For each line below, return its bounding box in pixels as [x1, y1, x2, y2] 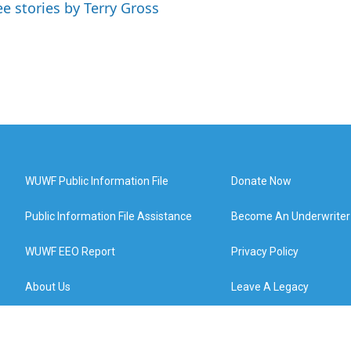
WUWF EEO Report [25, 245, 115, 258]
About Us [25, 280, 71, 293]
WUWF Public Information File [25, 175, 168, 187]
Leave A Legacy [231, 280, 309, 293]
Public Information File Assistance [25, 210, 192, 223]
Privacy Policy [231, 245, 299, 258]
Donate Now [231, 175, 292, 187]
